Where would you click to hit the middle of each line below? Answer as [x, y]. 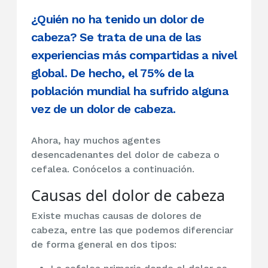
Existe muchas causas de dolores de [116, 216]
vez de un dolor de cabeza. [103, 109]
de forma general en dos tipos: [104, 245]
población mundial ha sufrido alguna [130, 91]
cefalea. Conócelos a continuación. [113, 169]
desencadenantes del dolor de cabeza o [125, 155]
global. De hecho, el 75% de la [113, 73]
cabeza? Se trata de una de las [116, 37]
